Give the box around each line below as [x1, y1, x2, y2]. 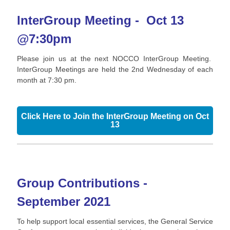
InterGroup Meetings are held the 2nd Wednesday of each [17, 65, 213, 73]
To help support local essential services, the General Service [17, 217, 213, 225]
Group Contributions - [17, 176, 147, 190]
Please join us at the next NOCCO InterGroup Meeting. [17, 54, 213, 63]
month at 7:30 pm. [17, 76, 81, 84]
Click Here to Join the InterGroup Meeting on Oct [21, 112, 209, 121]
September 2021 [17, 195, 110, 208]
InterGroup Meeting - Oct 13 [17, 13, 184, 27]
